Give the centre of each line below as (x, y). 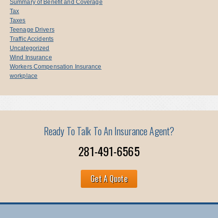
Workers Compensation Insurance (56, 66)
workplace (24, 76)
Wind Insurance (31, 57)
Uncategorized (30, 48)
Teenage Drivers (32, 29)
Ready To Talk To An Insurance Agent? (109, 131)
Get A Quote (109, 178)
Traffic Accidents (32, 39)
